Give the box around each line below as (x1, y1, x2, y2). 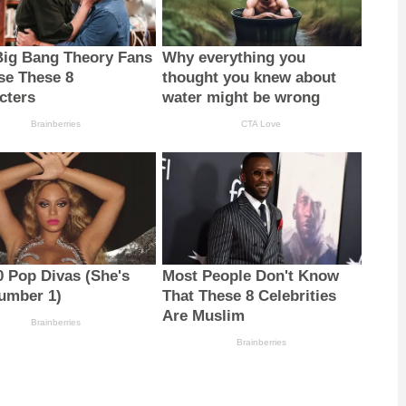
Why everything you (161, 48, 305, 66)
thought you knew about (161, 68, 336, 86)
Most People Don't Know (161, 266, 339, 285)
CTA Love (241, 118, 282, 129)
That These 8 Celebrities (161, 286, 336, 304)
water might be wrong (161, 88, 320, 106)
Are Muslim (161, 306, 245, 324)
